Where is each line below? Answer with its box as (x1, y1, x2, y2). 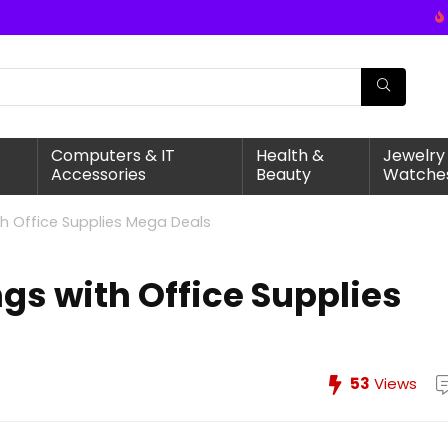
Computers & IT (50, 144, 175, 167)
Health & (256, 144, 325, 167)
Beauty (256, 163, 312, 186)
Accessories (50, 163, 146, 186)
